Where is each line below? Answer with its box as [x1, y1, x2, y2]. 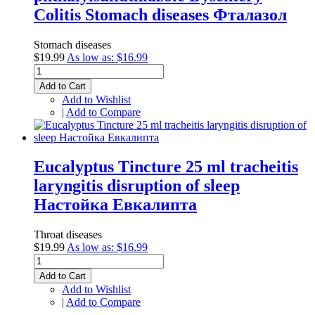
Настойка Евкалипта [34, 195, 197, 214]
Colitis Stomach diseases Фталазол [34, 5, 287, 24]
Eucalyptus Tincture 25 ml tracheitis [34, 157, 298, 176]
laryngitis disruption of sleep [34, 176, 240, 195]
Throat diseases [34, 229, 102, 241]
